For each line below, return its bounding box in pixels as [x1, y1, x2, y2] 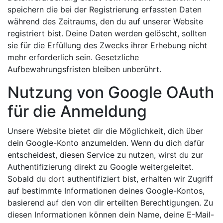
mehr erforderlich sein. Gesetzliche [7, 52, 139, 62]
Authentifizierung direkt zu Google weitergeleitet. [7, 162, 194, 172]
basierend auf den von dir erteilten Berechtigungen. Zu [7, 198, 213, 208]
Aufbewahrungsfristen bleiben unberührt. [7, 64, 161, 74]
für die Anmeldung [7, 102, 147, 121]
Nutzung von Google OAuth [7, 83, 214, 102]
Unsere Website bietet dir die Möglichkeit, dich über [7, 126, 203, 136]
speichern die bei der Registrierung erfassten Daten [7, 4, 202, 14]
